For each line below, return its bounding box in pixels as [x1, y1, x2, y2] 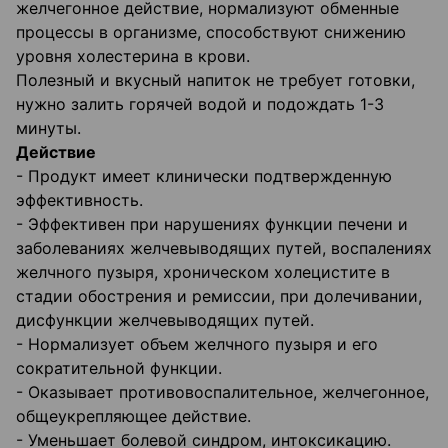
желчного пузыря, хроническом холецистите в [16, 262, 390, 283]
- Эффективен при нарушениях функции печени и [16, 214, 408, 235]
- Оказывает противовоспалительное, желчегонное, [16, 382, 429, 403]
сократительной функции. [16, 358, 222, 379]
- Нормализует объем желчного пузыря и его [16, 334, 378, 355]
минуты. [16, 118, 81, 139]
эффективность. [16, 190, 143, 211]
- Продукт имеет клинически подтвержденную [16, 166, 392, 187]
